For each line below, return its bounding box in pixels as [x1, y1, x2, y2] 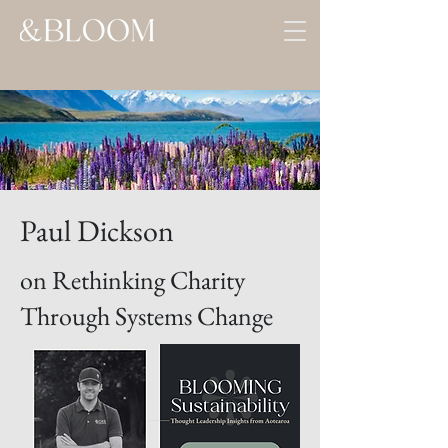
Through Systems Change [20, 299, 273, 333]
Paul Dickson [20, 211, 174, 250]
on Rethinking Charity [20, 263, 245, 297]
